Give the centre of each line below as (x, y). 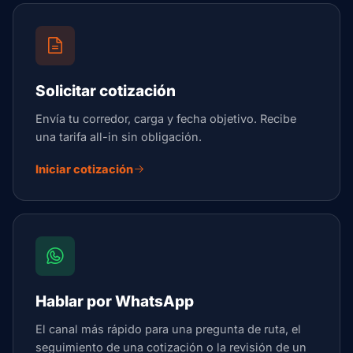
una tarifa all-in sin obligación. (119, 137)
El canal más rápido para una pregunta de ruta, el (168, 329)
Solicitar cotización (106, 91)
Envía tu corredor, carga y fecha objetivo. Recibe (166, 119)
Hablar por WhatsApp (115, 301)
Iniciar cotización (84, 169)
